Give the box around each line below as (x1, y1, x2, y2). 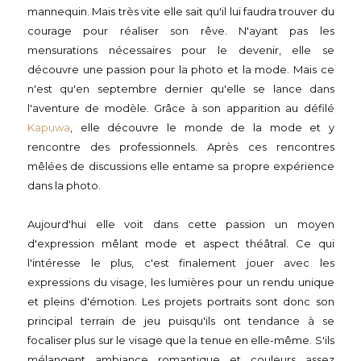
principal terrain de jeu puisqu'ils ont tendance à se (27, 314, 334, 327)
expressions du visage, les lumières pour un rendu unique (27, 276, 334, 288)
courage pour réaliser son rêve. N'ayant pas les (27, 24, 334, 37)
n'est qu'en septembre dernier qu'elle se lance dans (27, 82, 334, 95)
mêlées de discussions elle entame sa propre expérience (27, 160, 334, 172)
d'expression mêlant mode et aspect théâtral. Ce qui (27, 237, 334, 250)
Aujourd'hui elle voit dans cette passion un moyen (27, 218, 334, 230)
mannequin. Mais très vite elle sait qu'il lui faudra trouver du (27, 5, 334, 18)
